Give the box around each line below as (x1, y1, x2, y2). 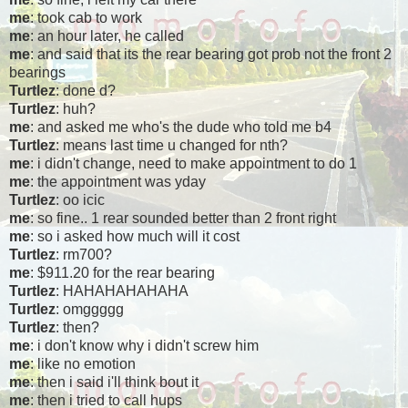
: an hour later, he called (30, 28, 184, 45)
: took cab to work (30, 10, 142, 26)
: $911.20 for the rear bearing (30, 265, 215, 281)
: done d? (56, 83, 116, 99)
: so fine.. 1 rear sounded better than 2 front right (30, 210, 336, 227)
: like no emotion (30, 356, 136, 372)
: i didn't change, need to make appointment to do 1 (30, 156, 357, 172)
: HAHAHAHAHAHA (56, 283, 189, 300)
